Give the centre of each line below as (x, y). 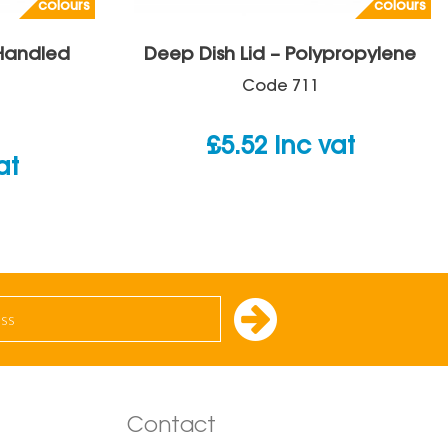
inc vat (314, 147)
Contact (171, 427)
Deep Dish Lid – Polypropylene (280, 55)
